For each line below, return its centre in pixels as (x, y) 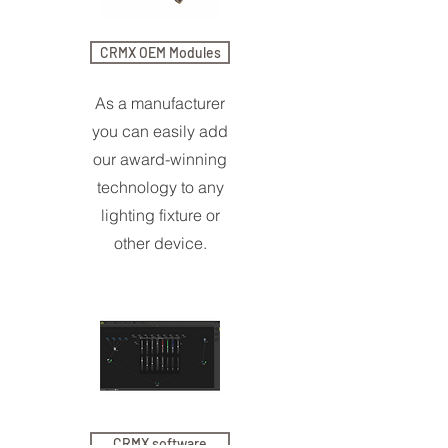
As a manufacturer (160, 103)
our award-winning (160, 159)
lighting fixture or (160, 215)
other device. (160, 243)
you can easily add (160, 131)
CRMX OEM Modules (160, 52)
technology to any (160, 187)
